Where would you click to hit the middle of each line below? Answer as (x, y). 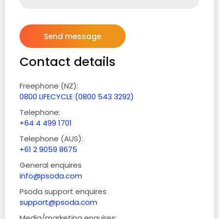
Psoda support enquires (63, 191)
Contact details (67, 62)
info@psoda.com (51, 176)
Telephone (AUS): (51, 139)
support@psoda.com (58, 202)
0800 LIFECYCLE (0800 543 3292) (77, 97)
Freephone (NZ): (49, 86)
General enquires (51, 165)
